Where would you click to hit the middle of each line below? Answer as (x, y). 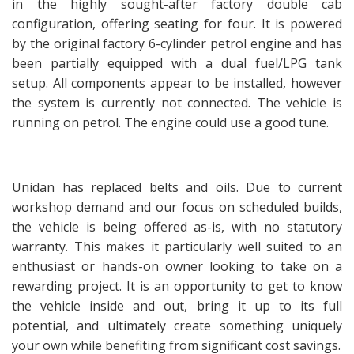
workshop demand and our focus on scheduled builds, (177, 207)
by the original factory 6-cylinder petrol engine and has (177, 43)
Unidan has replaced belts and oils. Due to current (177, 187)
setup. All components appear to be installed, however (177, 83)
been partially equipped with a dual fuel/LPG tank (177, 63)
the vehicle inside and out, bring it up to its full (177, 306)
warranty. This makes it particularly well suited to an (177, 247)
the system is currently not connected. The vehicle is (177, 103)
